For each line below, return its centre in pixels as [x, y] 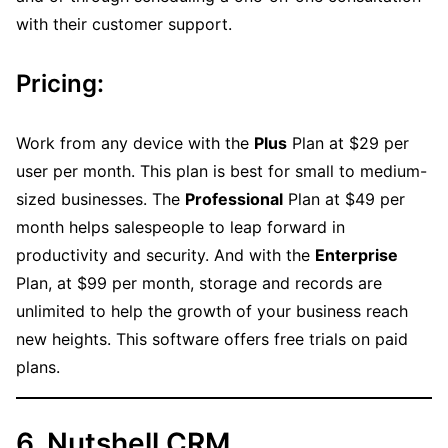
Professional [234, 199]
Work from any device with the [135, 143]
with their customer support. [124, 24]
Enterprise [356, 255]
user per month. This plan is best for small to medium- [221, 171]
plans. [38, 367]
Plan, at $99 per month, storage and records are [199, 283]
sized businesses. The [100, 199]
